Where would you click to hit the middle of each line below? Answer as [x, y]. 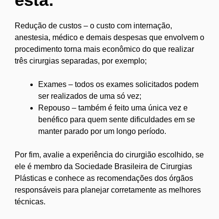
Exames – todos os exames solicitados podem [118, 84]
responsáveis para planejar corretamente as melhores [108, 190]
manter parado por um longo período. [102, 131]
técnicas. [30, 201]
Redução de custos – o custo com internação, [93, 25]
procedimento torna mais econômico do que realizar [104, 49]
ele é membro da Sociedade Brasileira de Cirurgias [103, 166]
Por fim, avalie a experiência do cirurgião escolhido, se [109, 154]
